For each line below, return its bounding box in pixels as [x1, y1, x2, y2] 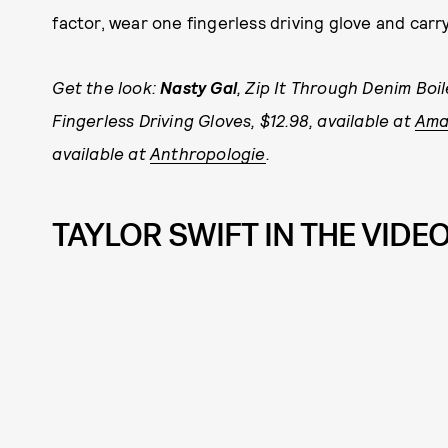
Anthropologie [150, 143, 266, 163]
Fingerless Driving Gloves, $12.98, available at [52, 110, 415, 130]
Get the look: [52, 77, 161, 97]
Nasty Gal [160, 77, 238, 97]
